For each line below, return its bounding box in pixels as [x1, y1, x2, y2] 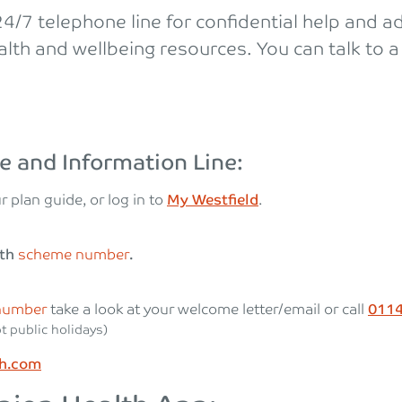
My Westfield [167, 192, 258, 209]
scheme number [18, 247, 129, 264]
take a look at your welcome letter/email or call [47, 301, 368, 319]
